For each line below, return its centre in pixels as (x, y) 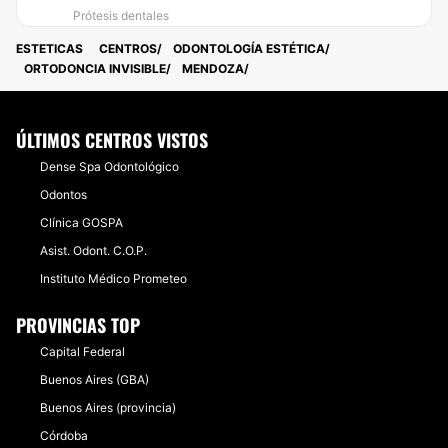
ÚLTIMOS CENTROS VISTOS (112, 140)
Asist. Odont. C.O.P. (93, 250)
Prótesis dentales (121, 15)
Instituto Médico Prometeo (113, 278)
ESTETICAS (49, 48)
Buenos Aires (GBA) (94, 379)
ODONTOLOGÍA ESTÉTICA (249, 48)
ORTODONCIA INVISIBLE (95, 68)
